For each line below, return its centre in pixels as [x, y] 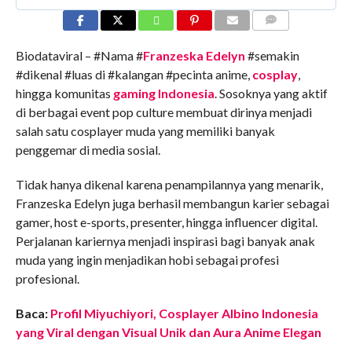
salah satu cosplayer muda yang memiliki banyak [145, 131]
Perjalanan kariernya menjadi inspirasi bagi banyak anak [165, 241]
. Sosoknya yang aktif [271, 93]
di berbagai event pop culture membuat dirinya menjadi [163, 112]
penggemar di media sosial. [88, 150]
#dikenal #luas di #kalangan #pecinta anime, [134, 75]
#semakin [272, 56]
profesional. [47, 279]
